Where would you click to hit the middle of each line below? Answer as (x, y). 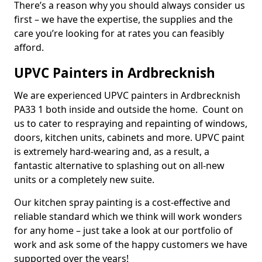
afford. (29, 47)
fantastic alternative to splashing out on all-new (119, 166)
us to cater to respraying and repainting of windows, (131, 123)
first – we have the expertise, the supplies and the (123, 19)
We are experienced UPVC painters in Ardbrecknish (127, 95)
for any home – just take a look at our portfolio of (123, 230)
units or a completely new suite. (85, 180)
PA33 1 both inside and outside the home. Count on (129, 109)
